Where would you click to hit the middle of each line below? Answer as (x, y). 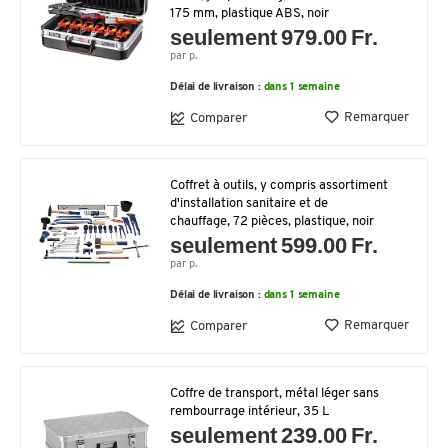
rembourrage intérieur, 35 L (249, 411)
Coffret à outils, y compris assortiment (279, 185)
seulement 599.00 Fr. (274, 245)
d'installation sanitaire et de (249, 203)
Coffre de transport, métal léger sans (274, 393)
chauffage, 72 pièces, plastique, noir (272, 221)
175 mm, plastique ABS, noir (249, 13)
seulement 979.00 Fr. (274, 37)
